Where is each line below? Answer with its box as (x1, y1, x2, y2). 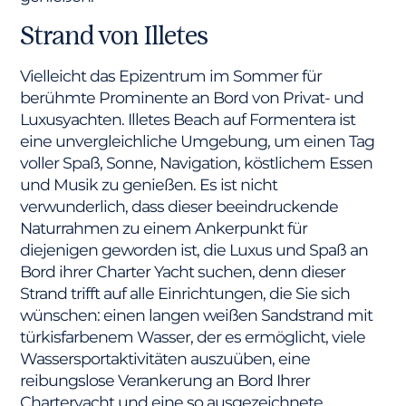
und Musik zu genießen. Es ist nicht (20, 174, 278, 194)
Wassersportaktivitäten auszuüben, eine (20, 348, 311, 368)
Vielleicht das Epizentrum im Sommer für (20, 65, 323, 85)
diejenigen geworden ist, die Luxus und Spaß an (20, 239, 369, 259)
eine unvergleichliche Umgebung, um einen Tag (20, 130, 375, 150)
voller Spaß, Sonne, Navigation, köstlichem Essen (20, 152, 373, 172)
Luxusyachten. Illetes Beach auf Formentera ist (20, 109, 356, 129)
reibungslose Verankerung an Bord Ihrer (20, 370, 311, 390)
